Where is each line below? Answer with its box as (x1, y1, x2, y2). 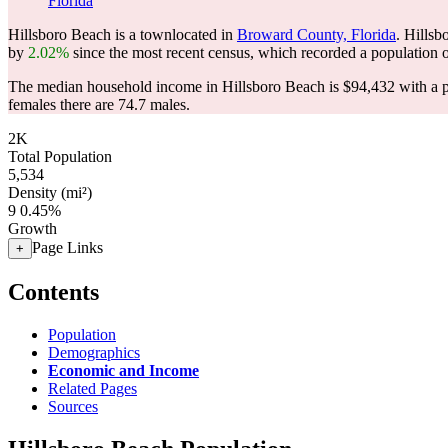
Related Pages (48, 379, 137, 397)
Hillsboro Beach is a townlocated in (8, 26, 237, 43)
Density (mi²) (8, 184, 92, 201)
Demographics (48, 343, 140, 361)
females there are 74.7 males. (8, 96, 190, 113)
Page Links (32, 239, 103, 256)
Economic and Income (48, 361, 199, 379)
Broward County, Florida (237, 26, 396, 43)
